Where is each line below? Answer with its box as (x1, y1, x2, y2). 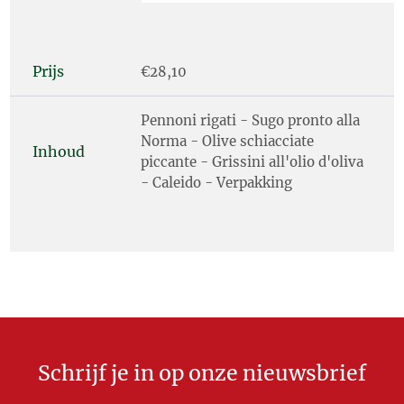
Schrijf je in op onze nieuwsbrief (38, 359, 366, 386)
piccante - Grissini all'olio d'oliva (141, 153, 364, 171)
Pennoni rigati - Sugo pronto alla (141, 112, 361, 130)
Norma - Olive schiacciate (141, 133, 315, 151)
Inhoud (32, 142, 86, 161)
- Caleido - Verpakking (141, 174, 293, 192)
